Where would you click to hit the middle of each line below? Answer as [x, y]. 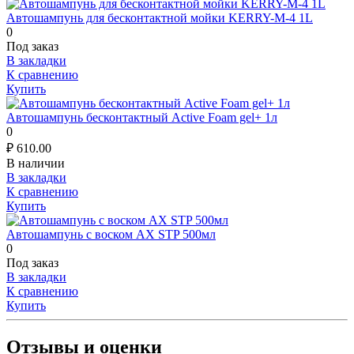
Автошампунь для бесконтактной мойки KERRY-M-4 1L [160, 17]
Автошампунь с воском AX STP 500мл [111, 234]
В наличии [36, 163]
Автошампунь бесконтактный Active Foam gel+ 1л [142, 117]
